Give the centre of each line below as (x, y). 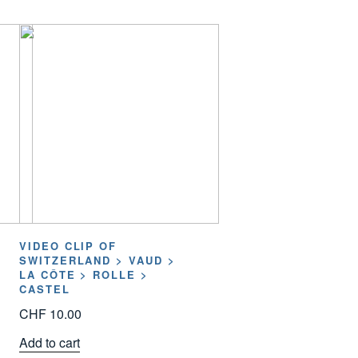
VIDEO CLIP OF (68, 246)
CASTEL (44, 289)
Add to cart (49, 342)
